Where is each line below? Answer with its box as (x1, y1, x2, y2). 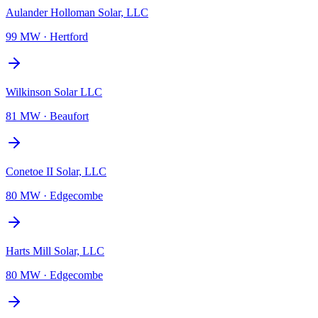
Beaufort (50, 109, 89, 122)
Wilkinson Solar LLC (6, 85, 102, 98)
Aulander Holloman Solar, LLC (6, 6, 148, 18)
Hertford (50, 30, 88, 43)
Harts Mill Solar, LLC (6, 244, 104, 257)
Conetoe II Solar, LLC (6, 165, 106, 177)
